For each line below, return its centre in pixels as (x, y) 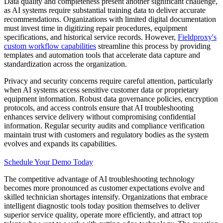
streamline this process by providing (153, 46)
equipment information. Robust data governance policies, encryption (111, 99)
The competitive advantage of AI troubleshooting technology (99, 179)
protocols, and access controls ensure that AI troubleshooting (99, 108)
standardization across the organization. (65, 64)
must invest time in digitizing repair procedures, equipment (96, 28)
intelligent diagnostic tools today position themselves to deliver (102, 206)
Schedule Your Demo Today (49, 162)
